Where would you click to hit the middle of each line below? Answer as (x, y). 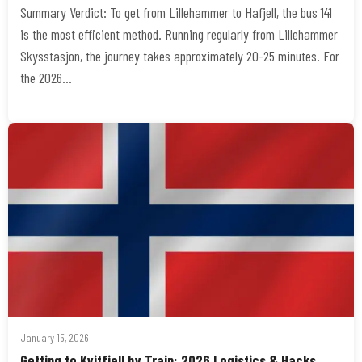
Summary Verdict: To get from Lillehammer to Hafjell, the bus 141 (176, 12)
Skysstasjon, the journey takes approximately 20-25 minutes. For (180, 56)
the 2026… (46, 78)
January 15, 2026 (55, 337)
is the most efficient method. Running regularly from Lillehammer (179, 34)
